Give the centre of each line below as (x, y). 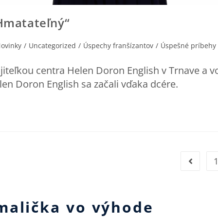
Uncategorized (52, 45)
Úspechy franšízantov (118, 45)
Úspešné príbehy (188, 45)
